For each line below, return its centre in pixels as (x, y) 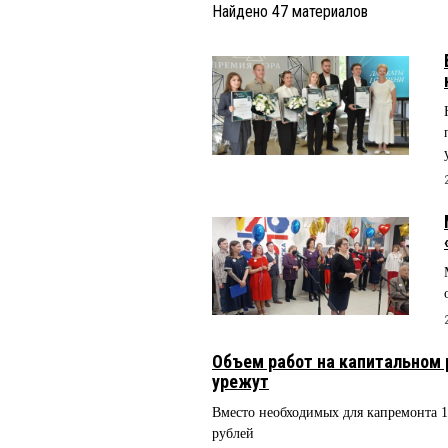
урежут (240, 381)
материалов (328, 11)
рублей (233, 433)
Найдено (242, 11)
